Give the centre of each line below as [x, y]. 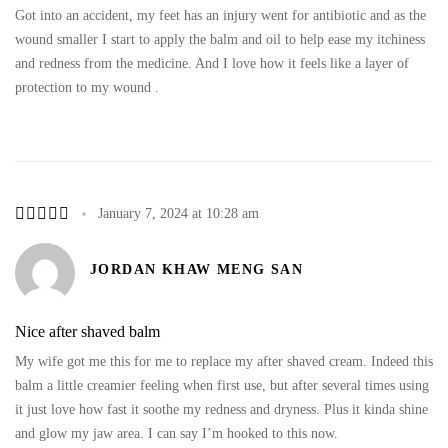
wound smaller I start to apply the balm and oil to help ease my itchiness [220, 39]
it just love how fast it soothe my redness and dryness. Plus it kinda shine [221, 409]
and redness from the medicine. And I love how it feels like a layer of [212, 63]
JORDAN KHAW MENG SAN [196, 269]
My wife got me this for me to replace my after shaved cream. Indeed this [224, 361]
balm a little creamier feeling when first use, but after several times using [222, 385]
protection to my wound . [87, 87]
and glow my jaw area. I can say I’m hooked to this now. [176, 433]
